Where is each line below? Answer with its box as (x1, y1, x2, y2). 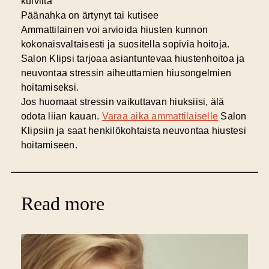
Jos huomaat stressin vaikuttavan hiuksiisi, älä (20, 97, 225, 107)
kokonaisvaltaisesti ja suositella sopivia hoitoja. (20, 39, 230, 50)
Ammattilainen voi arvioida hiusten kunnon (20, 25, 208, 35)
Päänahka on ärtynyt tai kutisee (20, 10, 159, 21)
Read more (20, 193, 104, 215)
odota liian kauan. (20, 111, 102, 122)
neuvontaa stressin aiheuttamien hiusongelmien (20, 68, 232, 79)
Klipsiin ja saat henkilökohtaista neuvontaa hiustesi (20, 125, 246, 136)
